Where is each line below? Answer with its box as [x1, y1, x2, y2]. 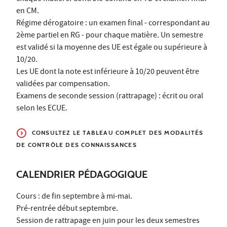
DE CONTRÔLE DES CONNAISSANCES [16, 141, 137, 149]
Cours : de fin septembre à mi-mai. [16, 191, 132, 204]
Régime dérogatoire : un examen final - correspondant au [16, 18, 210, 30]
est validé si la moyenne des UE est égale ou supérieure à [16, 42, 207, 55]
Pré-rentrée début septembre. [16, 203, 118, 216]
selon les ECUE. [16, 103, 67, 116]
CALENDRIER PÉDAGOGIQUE [16, 168, 147, 181]
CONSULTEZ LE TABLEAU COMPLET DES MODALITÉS [31, 129, 204, 137]
